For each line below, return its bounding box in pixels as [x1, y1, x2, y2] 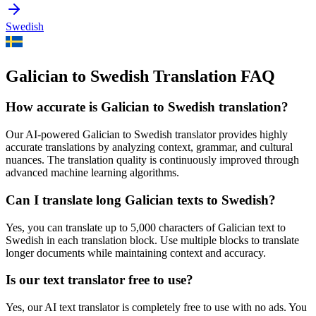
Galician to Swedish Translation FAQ [6, 66, 275, 85]
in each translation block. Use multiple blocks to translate [44, 233, 299, 246]
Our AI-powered [6, 128, 83, 141]
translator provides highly [172, 128, 288, 141]
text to [255, 221, 286, 233]
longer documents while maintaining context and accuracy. [6, 246, 266, 259]
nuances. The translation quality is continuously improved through [6, 154, 299, 166]
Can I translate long [6, 192, 125, 207]
